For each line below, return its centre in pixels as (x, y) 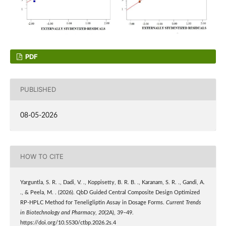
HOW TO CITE (42, 157)
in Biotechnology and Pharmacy (58, 213)
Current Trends (183, 203)
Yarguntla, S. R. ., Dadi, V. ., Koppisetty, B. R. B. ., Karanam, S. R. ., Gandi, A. (112, 182)
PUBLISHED (38, 90)
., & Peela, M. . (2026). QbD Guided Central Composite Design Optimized (110, 192)
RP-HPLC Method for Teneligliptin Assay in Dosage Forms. (93, 203)
